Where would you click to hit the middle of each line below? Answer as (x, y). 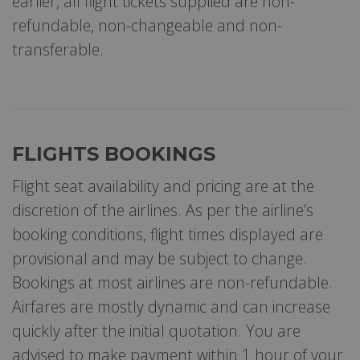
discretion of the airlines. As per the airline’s (163, 210)
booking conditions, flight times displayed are (168, 234)
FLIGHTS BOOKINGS (114, 153)
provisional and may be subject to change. (160, 258)
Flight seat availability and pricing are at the (163, 186)
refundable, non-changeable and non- (147, 25)
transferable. (58, 49)
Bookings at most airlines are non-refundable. (172, 282)
